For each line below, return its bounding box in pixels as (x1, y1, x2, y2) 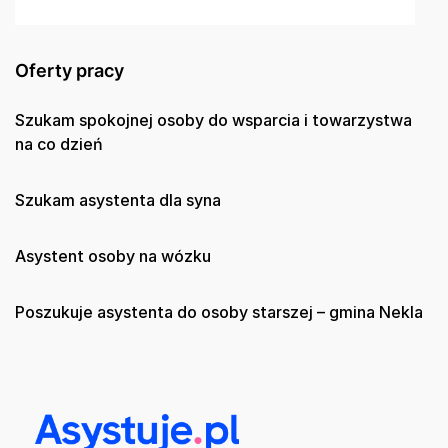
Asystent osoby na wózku (15, 245, 211, 266)
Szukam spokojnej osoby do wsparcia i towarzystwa (15, 109, 412, 130)
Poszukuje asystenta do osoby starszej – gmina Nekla (15, 301, 423, 322)
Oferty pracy (15, 59, 124, 81)
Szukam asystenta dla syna (15, 189, 221, 210)
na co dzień (15, 133, 103, 154)
